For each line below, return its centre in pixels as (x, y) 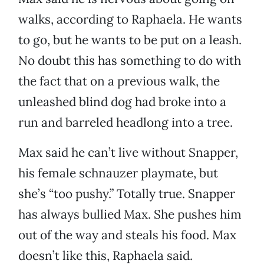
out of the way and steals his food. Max (127, 235)
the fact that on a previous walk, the (119, 81)
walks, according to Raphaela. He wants (130, 19)
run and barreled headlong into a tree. (126, 123)
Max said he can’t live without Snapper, (128, 153)
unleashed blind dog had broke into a (122, 102)
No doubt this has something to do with (130, 61)
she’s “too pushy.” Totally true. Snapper (127, 194)
